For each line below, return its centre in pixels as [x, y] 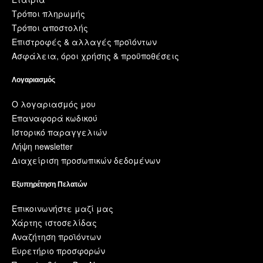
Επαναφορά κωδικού [55, 118]
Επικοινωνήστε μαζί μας [63, 208]
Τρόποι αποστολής [50, 27]
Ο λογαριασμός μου [54, 104]
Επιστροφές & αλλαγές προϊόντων [84, 41]
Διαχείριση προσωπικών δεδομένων [86, 160]
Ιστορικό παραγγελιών [59, 132]
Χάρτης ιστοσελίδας [54, 222]
